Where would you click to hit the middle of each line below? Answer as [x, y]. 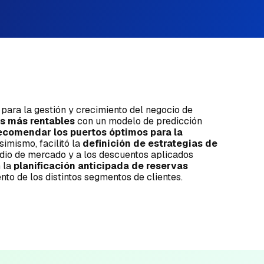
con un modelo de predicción [138, 121]
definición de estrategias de [150, 144]
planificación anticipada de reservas [100, 166]
